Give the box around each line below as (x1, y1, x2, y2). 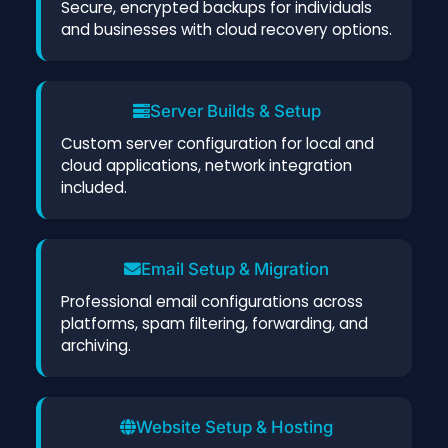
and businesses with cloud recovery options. (61, 18, 392, 40)
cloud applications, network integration (61, 154, 352, 176)
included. (61, 176, 127, 198)
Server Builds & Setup (149, 100, 321, 121)
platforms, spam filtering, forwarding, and (61, 312, 368, 334)
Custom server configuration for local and (61, 132, 374, 154)
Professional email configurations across (61, 290, 363, 312)
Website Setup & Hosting (136, 416, 333, 437)
